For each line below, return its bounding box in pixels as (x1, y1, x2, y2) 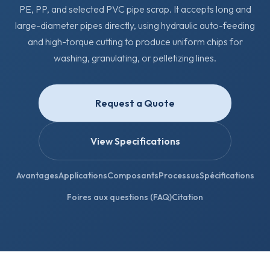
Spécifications (199, 170, 254, 181)
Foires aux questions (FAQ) (67, 191, 172, 202)
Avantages (16, 170, 58, 181)
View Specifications (90, 135, 180, 147)
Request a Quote (95, 97, 175, 109)
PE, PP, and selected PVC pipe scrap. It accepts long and (19, 3, 251, 15)
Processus (158, 170, 199, 181)
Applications (58, 170, 107, 181)
